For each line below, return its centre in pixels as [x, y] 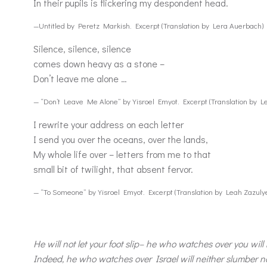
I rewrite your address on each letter [108, 124]
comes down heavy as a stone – [99, 63]
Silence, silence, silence [82, 49]
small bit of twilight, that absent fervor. [113, 169]
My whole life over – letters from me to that [122, 154]
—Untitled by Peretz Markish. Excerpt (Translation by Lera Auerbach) [148, 25]
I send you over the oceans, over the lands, [121, 139]
